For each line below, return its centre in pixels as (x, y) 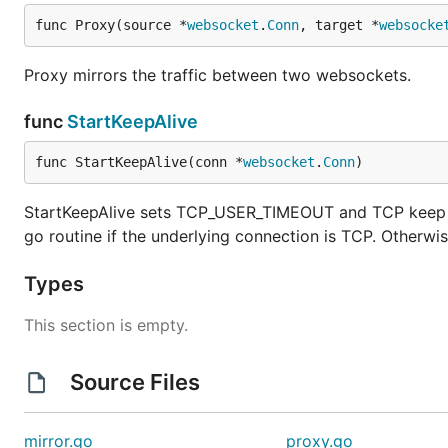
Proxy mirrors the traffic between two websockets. (217, 75)
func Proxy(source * (111, 25)
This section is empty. (106, 325)
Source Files (134, 382)
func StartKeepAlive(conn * (139, 162)
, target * (339, 25)
